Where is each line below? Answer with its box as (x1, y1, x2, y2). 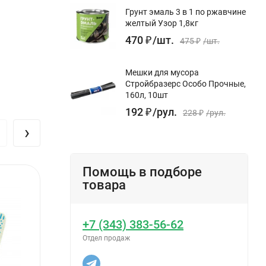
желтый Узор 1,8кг (125, 18, 198, 28)
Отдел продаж (83, 233, 130, 242)
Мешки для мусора (125, 67, 199, 77)
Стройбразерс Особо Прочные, (125, 78, 246, 88)
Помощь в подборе (83, 164, 202, 179)
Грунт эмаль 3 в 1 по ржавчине (125, 7, 246, 17)
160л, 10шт (125, 90, 168, 100)
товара (83, 177, 126, 192)
